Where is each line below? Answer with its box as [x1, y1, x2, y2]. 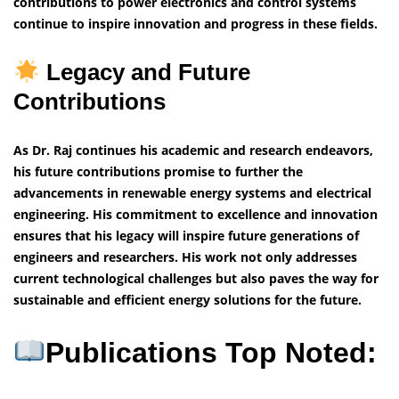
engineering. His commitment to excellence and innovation [13, 206, 378, 224]
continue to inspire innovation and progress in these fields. [13, 15, 378, 33]
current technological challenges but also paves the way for [13, 270, 379, 288]
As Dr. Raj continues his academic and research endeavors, [13, 142, 373, 159]
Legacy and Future [39, 59, 250, 86]
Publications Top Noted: [45, 337, 386, 369]
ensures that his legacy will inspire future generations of [13, 227, 359, 245]
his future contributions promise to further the [13, 163, 303, 181]
